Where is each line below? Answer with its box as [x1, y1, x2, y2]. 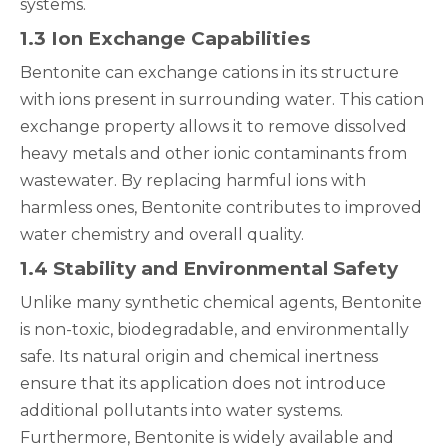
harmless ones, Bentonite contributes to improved [20, 198, 422, 217]
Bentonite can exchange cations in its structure [20, 63, 399, 82]
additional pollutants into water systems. [20, 401, 343, 420]
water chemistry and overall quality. [20, 225, 304, 244]
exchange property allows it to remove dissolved [20, 117, 407, 136]
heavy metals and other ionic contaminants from [20, 144, 407, 163]
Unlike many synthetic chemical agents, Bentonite [20, 293, 422, 312]
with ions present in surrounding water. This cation [20, 90, 424, 109]
